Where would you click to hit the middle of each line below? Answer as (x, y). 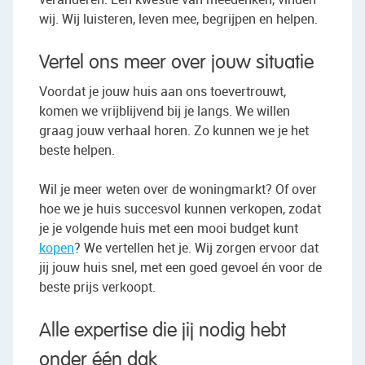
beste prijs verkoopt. (97, 287)
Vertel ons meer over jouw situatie (176, 63)
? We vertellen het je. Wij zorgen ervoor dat (196, 248)
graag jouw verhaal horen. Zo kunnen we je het (174, 131)
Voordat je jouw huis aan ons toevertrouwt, (163, 92)
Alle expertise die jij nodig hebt (163, 331)
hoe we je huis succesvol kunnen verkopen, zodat (180, 209)
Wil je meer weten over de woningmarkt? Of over (178, 189)
